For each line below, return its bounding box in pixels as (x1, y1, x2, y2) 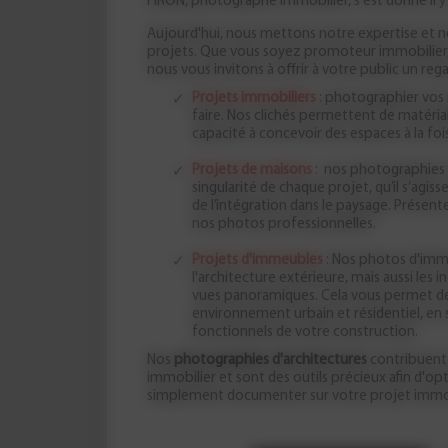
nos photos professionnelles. (192, 217, 376, 232)
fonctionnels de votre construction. (192, 325, 418, 340)
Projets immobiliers (200, 91, 316, 106)
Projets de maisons (200, 163, 312, 178)
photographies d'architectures (174, 353, 367, 368)
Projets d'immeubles (200, 253, 323, 268)
